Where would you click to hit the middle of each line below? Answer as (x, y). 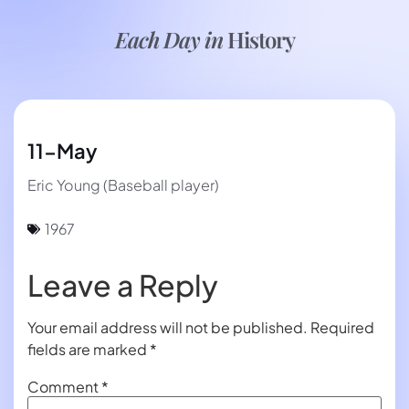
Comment (64, 386)
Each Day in (171, 39)
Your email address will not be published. (168, 328)
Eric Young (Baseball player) (123, 185)
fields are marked (89, 350)
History (261, 39)
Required (342, 328)
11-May (63, 151)
